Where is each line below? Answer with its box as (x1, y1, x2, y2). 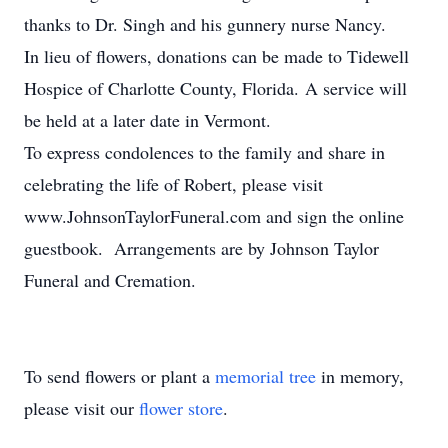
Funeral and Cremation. (24, 268, 196, 292)
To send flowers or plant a (24, 364, 215, 388)
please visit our (24, 396, 139, 420)
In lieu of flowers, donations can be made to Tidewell (24, 44, 409, 68)
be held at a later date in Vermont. (24, 108, 277, 132)
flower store (139, 396, 223, 420)
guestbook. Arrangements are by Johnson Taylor (24, 236, 379, 260)
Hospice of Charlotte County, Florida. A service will (24, 76, 407, 100)
